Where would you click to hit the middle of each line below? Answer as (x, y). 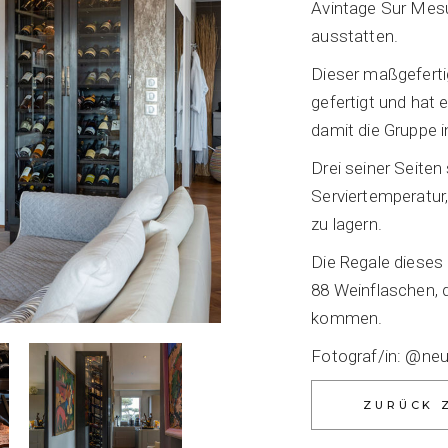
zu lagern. (346, 224)
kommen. (347, 318)
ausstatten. (355, 36)
